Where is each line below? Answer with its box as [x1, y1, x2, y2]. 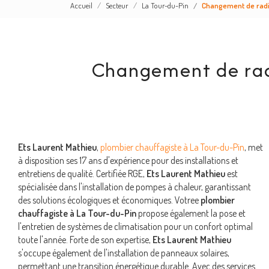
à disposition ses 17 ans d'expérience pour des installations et [18, 154, 238, 166]
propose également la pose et [136, 207, 246, 219]
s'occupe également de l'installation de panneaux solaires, [18, 247, 229, 259]
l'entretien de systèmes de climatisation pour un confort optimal [18, 220, 253, 232]
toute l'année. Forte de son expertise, [18, 234, 153, 246]
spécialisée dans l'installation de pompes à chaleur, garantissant [18, 181, 251, 193]
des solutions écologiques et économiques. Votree [18, 194, 199, 206]
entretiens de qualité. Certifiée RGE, [18, 168, 147, 180]
